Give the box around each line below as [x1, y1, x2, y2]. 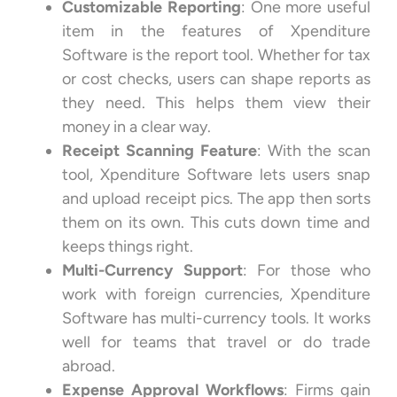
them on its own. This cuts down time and [62, 212, 370, 232]
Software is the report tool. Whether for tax [62, 44, 370, 65]
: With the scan [257, 140, 370, 160]
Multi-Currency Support [62, 260, 243, 280]
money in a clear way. [62, 116, 211, 136]
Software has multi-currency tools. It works [62, 307, 370, 328]
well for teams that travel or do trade [62, 331, 370, 352]
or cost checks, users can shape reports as [62, 68, 370, 89]
